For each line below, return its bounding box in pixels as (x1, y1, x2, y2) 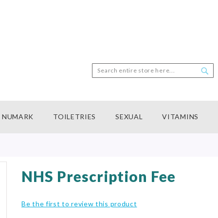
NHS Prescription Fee (21, 167, 176, 185)
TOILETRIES (53, 112, 96, 121)
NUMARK (1, 112, 34, 121)
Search (91, 74, 114, 83)
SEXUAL (115, 112, 143, 121)
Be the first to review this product (21, 199, 137, 208)
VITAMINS (162, 112, 199, 121)
